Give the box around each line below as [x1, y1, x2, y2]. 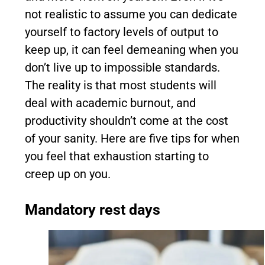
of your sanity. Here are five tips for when [25, 131, 240, 146]
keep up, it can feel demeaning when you [25, 43, 238, 57]
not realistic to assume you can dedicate [25, 7, 237, 21]
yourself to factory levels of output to [25, 25, 218, 39]
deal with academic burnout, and [25, 96, 196, 110]
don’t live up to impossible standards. [25, 60, 220, 75]
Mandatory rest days [25, 201, 160, 218]
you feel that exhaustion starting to [25, 149, 209, 163]
